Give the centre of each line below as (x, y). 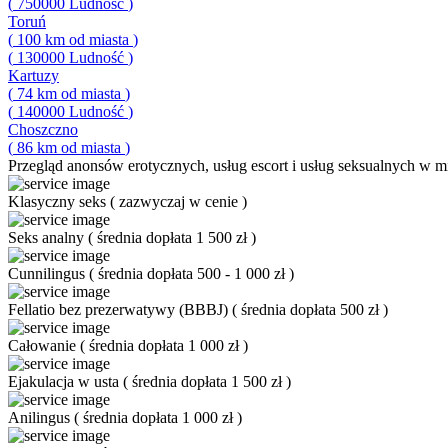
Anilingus (41, 417)
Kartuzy (33, 75)
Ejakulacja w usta (65, 381)
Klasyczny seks (59, 201)
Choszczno (43, 129)
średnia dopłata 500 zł (312, 309)
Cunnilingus (48, 273)
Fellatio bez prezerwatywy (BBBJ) (120, 309)
